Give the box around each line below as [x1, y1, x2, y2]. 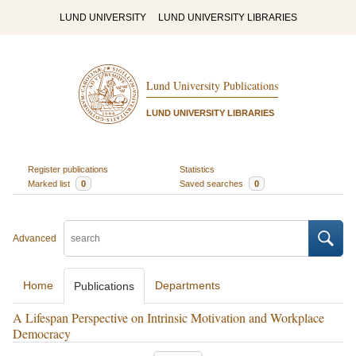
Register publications [27, 164, 108, 174]
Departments [155, 279, 220, 292]
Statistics [180, 164, 215, 174]
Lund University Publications [145, 78, 278, 94]
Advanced [13, 233, 56, 244]
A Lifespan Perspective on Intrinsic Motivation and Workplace [13, 309, 324, 326]
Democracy [13, 325, 71, 342]
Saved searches [180, 178, 246, 188]
